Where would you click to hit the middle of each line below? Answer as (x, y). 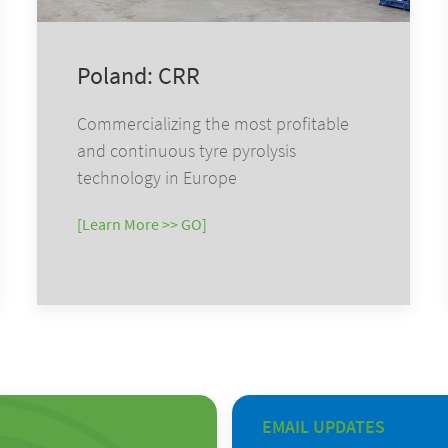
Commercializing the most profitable (213, 123)
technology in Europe (157, 177)
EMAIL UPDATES (323, 426)
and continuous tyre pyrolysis (187, 150)
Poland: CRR (139, 75)
